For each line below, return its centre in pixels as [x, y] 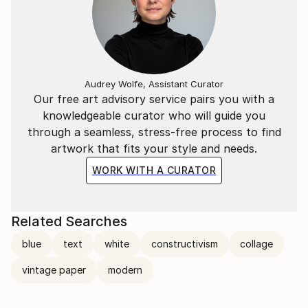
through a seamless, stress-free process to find [154, 132]
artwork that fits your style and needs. [154, 149]
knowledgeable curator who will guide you [154, 116]
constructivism [185, 244]
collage [256, 244]
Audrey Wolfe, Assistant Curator [154, 84]
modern [125, 270]
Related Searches [69, 222]
